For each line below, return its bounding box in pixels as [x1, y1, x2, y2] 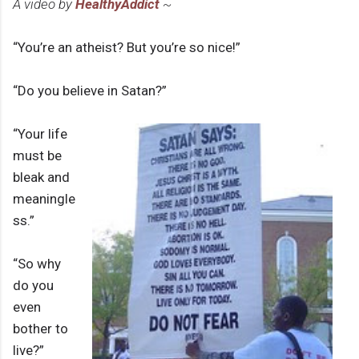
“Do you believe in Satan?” [13, 83, 167, 99]
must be [13, 147, 62, 164]
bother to [13, 321, 68, 337]
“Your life [13, 126, 67, 143]
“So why [13, 256, 61, 272]
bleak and [13, 169, 70, 186]
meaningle [13, 191, 75, 208]
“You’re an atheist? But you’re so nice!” [13, 39, 240, 56]
